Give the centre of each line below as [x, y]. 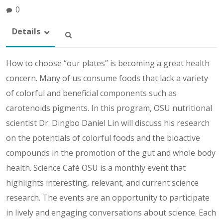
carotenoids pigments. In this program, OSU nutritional [109, 108]
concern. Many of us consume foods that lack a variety [107, 78]
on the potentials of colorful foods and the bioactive [103, 138]
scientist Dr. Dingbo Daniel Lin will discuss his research [108, 123]
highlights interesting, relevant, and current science [102, 182]
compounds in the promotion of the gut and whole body [111, 153]
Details [26, 31]
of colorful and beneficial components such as [91, 93]
